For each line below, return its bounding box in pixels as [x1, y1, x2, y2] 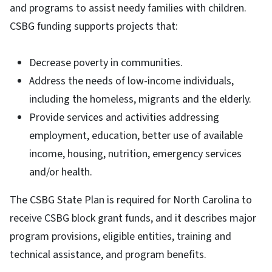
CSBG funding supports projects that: [10, 18, 183, 34]
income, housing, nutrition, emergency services [29, 146, 242, 161]
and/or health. [29, 164, 92, 180]
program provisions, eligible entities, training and [10, 228, 231, 244]
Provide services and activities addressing [29, 109, 219, 125]
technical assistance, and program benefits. [10, 246, 206, 262]
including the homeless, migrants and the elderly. [29, 91, 251, 107]
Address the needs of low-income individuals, [29, 73, 234, 89]
